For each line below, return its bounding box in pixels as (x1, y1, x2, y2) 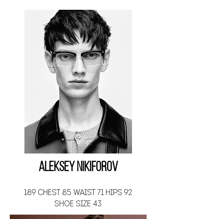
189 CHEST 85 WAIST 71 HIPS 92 (24, 189, 132, 197)
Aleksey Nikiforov (39, 161, 118, 175)
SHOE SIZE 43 (54, 200, 102, 208)
